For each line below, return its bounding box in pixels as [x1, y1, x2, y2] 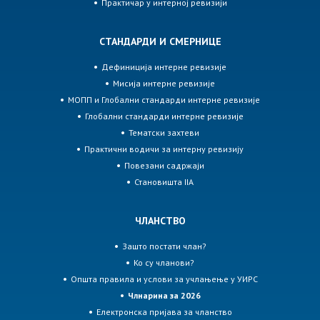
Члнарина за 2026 [127, 290, 201, 301]
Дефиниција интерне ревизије [101, 61, 226, 73]
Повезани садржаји [124, 160, 204, 171]
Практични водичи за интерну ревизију [84, 144, 244, 155]
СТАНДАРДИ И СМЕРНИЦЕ [99, 35, 221, 49]
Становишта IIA [134, 176, 194, 188]
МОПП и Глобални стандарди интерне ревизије [68, 94, 260, 106]
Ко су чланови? [134, 257, 194, 269]
